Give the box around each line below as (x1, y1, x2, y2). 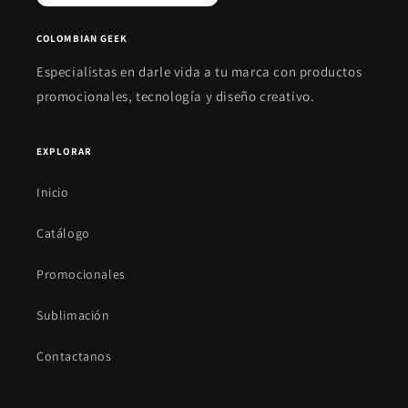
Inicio (36, 184, 69, 201)
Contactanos (36, 348, 112, 365)
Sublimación (36, 307, 110, 324)
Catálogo (36, 225, 90, 242)
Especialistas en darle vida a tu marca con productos (36, 63, 362, 81)
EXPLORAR (36, 145, 92, 158)
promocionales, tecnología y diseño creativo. (36, 87, 315, 106)
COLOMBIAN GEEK (36, 32, 128, 46)
